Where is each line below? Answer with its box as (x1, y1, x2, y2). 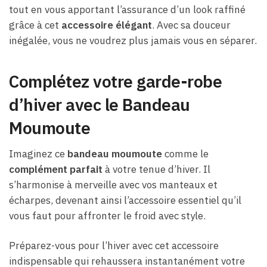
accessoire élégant (61, 18, 152, 32)
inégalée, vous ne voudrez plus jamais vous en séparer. (9, 33, 257, 47)
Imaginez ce (9, 147, 67, 161)
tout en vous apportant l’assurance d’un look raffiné (9, 2, 246, 16)
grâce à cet (9, 18, 61, 32)
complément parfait (9, 163, 103, 176)
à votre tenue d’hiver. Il (103, 163, 210, 176)
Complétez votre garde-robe (9, 70, 222, 93)
